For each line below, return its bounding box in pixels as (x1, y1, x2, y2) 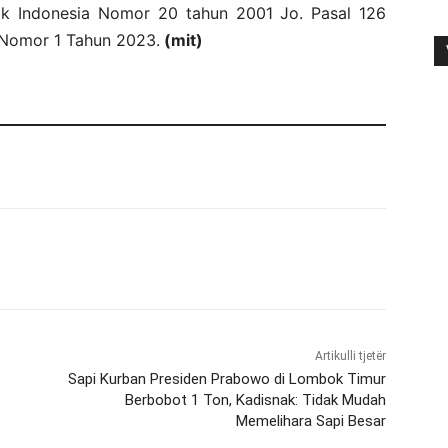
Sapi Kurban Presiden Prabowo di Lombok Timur (67, 369, 386, 388)
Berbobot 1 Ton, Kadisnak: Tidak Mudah (124, 390, 386, 409)
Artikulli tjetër (314, 348, 386, 363)
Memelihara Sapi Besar (235, 411, 386, 430)
